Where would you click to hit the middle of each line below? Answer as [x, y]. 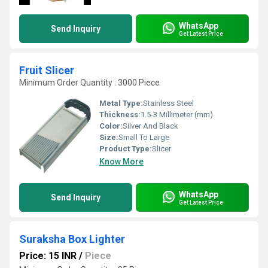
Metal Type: [121, 103]
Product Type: [126, 149]
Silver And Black [150, 126]
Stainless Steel [168, 103]
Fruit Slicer [47, 70]
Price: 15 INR [48, 256]
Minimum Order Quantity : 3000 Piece [89, 83]
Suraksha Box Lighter [72, 239]
